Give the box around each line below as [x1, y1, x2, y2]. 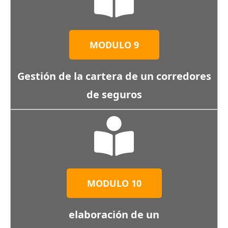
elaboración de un [69, 208, 159, 221]
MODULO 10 [87, 177, 141, 189]
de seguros [86, 88, 142, 101]
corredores [156, 69, 211, 83]
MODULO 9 [89, 39, 139, 51]
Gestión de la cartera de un [17, 69, 156, 83]
